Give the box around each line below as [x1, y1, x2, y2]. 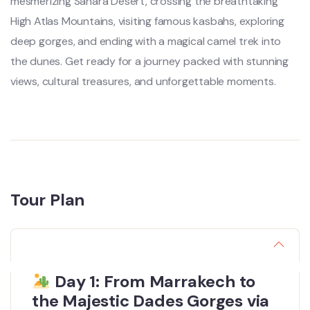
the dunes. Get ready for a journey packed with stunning [10, 54, 289, 69]
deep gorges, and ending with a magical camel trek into [10, 34, 282, 48]
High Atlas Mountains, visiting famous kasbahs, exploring [10, 14, 284, 28]
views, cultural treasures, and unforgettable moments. [10, 74, 276, 89]
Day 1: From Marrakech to [51, 271, 256, 292]
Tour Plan [10, 189, 85, 210]
